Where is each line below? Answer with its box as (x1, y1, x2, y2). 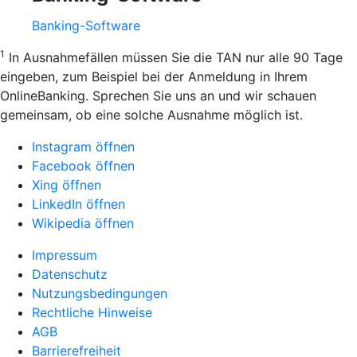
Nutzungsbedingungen (32, 284, 167, 301)
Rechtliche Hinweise (32, 304, 152, 320)
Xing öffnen (32, 176, 101, 193)
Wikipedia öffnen (32, 214, 134, 231)
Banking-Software (32, 17, 140, 33)
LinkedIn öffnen (32, 195, 125, 212)
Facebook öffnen (32, 157, 135, 174)
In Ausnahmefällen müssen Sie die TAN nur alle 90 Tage (5, 49, 343, 65)
